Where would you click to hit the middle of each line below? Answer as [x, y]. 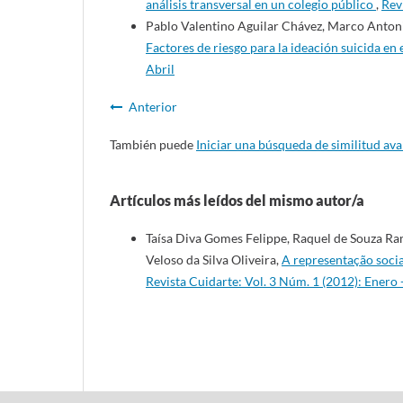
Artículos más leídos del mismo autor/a [237, 201]
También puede [153, 145]
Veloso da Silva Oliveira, [214, 260]
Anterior [153, 107]
